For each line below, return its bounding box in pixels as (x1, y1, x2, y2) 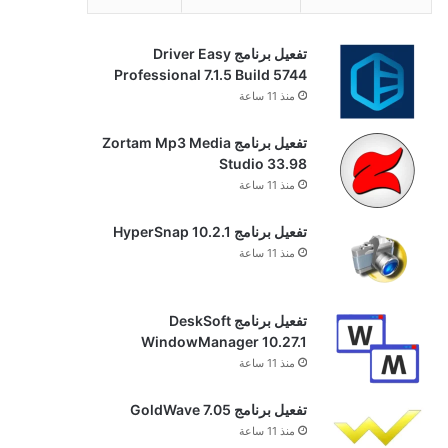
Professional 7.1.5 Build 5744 (113, 65, 307, 83)
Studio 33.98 (218, 154, 307, 172)
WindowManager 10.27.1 (140, 332, 307, 350)
